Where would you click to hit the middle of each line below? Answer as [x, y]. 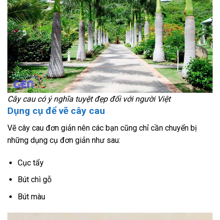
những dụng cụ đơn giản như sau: [64, 140]
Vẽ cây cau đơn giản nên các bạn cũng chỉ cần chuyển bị [102, 128]
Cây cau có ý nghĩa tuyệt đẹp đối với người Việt [89, 99]
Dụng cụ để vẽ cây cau [56, 111]
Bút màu [31, 196]
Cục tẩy [30, 163]
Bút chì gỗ [34, 180]
